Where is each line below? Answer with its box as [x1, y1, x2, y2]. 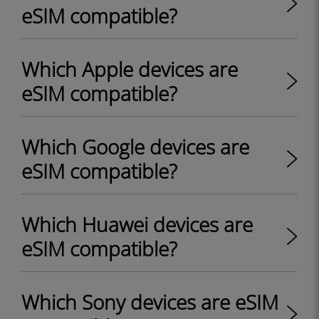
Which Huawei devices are [21, 211, 253, 238]
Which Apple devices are [21, 56, 238, 83]
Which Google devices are [21, 133, 249, 160]
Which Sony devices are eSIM [21, 288, 278, 315]
